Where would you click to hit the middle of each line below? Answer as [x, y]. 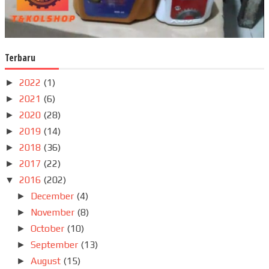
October [49, 228]
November [54, 212]
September [56, 244]
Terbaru [20, 57]
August [47, 261]
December [54, 196]
